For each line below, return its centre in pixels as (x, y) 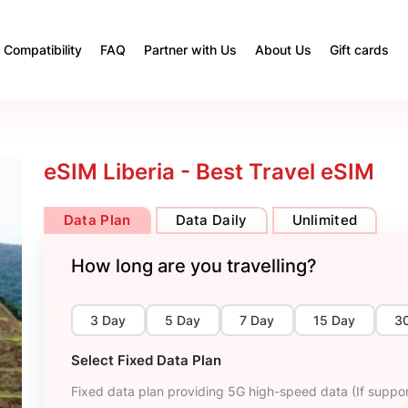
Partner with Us (190, 50)
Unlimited (325, 220)
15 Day (335, 320)
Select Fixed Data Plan (146, 360)
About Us (283, 50)
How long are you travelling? (194, 266)
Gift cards (359, 50)
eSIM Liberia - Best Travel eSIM (209, 172)
